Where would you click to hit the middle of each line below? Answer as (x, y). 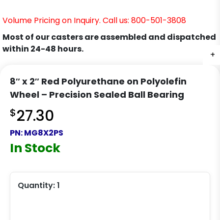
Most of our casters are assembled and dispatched (109, 37)
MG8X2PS (44, 133)
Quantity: (37, 186)
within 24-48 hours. (43, 49)
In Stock (35, 148)
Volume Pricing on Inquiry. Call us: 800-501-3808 (94, 21)
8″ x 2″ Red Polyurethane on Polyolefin (98, 82)
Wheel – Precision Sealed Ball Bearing (97, 95)
